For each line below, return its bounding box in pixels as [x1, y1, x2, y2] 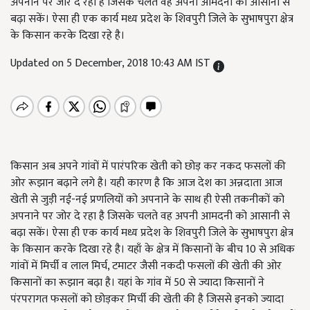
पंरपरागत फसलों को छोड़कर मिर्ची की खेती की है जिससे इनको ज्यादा [10, 290, 284, 309]
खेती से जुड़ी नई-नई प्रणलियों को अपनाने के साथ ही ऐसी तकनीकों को [10, 190, 284, 209]
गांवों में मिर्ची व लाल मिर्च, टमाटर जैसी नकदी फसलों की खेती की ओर [10, 257, 282, 275]
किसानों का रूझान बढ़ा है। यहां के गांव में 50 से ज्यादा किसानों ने [10, 273, 264, 292]
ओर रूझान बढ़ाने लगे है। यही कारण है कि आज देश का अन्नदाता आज [10, 174, 282, 192]
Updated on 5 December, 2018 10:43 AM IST [10, 54, 213, 73]
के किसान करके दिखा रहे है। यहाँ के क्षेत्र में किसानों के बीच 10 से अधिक [10, 240, 295, 259]
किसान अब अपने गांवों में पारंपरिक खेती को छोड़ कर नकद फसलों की [10, 157, 286, 176]
